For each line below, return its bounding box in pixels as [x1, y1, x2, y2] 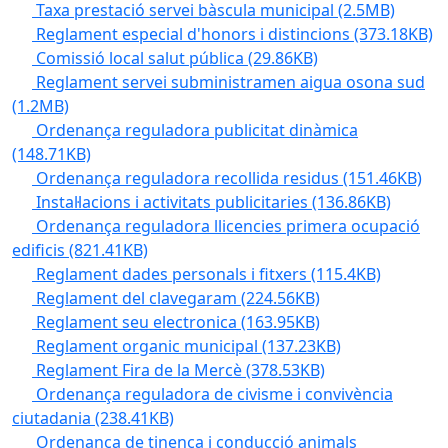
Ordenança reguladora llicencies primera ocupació [36, 214, 420, 237]
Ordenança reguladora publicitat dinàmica [36, 118, 358, 141]
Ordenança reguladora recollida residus [36, 166, 343, 189]
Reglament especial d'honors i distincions [36, 22, 354, 45]
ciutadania [12, 406, 95, 429]
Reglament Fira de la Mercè [36, 358, 246, 381]
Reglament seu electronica [36, 310, 241, 333]
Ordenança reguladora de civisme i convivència [36, 382, 393, 405]
